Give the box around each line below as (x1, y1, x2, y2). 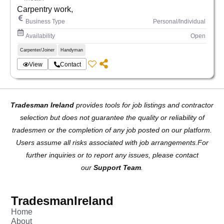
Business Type (25, 17, 65, 25)
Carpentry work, (17, 4, 73, 13)
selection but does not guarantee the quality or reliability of (19, 113, 204, 121)
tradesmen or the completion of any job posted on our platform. (12, 125, 212, 134)
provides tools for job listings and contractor (74, 100, 213, 109)
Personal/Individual (153, 17, 205, 25)
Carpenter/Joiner (20, 47, 54, 52)
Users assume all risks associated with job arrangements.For (15, 138, 208, 146)
